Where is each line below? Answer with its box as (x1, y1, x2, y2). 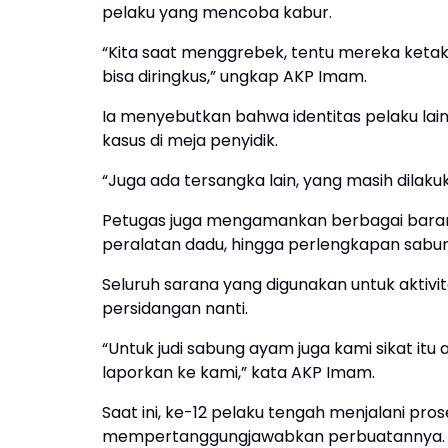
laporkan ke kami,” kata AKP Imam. (102, 361, 375, 384)
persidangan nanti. (102, 297, 248, 320)
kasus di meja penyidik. (102, 129, 282, 152)
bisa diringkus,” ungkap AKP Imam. (102, 65, 367, 88)
